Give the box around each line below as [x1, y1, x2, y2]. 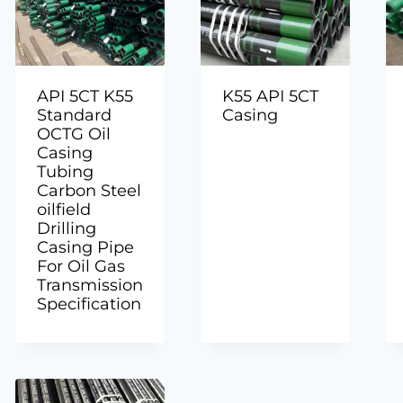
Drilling [37, 219, 97, 239]
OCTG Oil [37, 124, 112, 145]
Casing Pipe [37, 237, 135, 258]
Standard [37, 105, 112, 126]
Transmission [37, 275, 144, 296]
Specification [37, 294, 142, 315]
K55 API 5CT [221, 86, 318, 107]
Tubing [37, 162, 94, 183]
